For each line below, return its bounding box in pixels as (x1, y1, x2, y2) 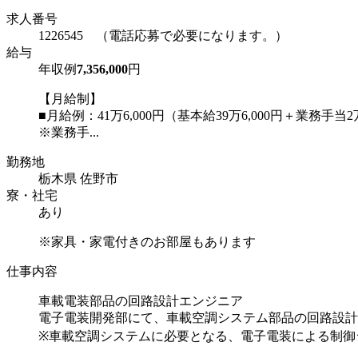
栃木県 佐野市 (38, 172, 118, 186)
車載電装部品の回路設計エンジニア (38, 294, 243, 308)
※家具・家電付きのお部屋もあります (38, 235, 256, 249)
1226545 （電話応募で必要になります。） (38, 29, 288, 43)
